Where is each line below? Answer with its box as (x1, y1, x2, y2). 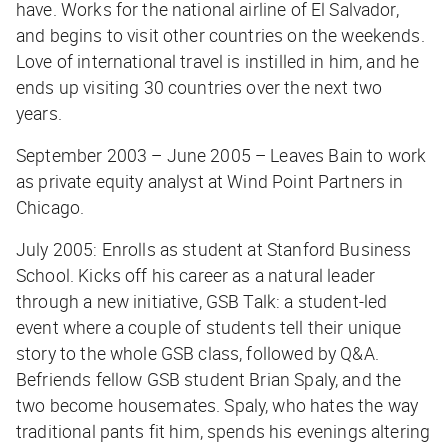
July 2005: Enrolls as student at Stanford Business (16, 237, 412, 262)
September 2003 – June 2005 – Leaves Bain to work (16, 143, 427, 168)
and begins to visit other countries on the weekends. (16, 23, 425, 48)
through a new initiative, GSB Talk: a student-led (16, 289, 388, 314)
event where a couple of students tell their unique (16, 315, 402, 340)
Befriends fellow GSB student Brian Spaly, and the (16, 367, 402, 392)
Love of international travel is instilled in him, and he (16, 49, 420, 74)
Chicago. (16, 195, 85, 220)
